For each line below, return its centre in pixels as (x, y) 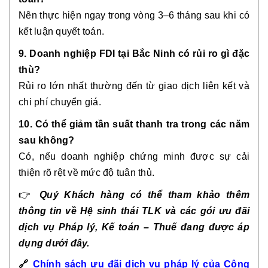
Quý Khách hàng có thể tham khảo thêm (145, 195)
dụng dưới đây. (54, 243)
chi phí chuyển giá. (60, 102)
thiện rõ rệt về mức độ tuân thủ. (86, 173)
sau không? (47, 140)
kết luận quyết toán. (61, 31)
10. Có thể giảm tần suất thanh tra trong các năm (134, 124)
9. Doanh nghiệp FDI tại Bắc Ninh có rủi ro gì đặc (134, 54)
